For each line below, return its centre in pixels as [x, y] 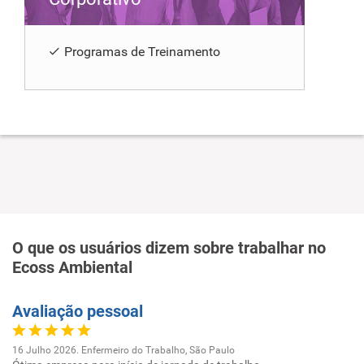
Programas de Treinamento [142, 51]
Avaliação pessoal [78, 311]
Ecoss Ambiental [72, 267]
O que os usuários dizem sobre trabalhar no [169, 247]
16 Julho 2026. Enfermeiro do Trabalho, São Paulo [123, 350]
